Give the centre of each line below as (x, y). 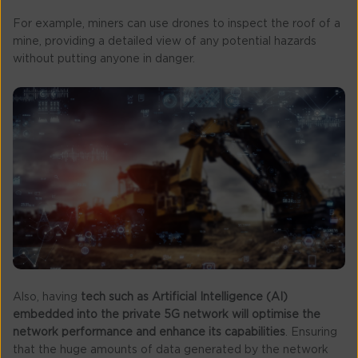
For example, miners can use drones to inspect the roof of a (177, 24)
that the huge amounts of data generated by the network (171, 350)
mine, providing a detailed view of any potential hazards (165, 41)
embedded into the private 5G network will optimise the (167, 314)
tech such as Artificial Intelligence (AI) (184, 297)
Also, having (47, 297)
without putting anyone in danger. (104, 59)
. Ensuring (311, 332)
